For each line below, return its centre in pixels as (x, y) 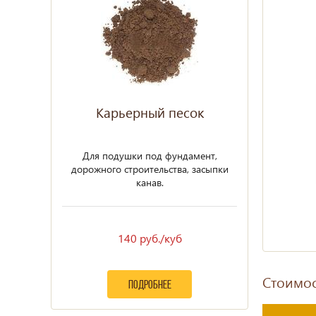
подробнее (150, 285)
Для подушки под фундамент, (150, 156)
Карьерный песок (150, 113)
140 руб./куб (150, 238)
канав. (150, 182)
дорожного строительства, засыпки (150, 169)
